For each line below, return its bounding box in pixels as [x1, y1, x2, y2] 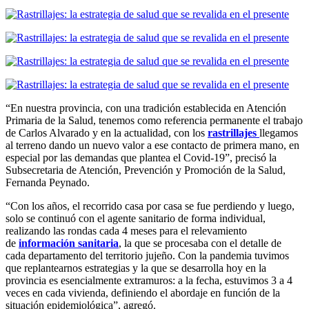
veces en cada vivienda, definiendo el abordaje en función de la [6, 287, 280, 299]
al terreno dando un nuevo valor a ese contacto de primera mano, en [6, 139, 299, 152]
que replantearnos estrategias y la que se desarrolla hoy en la [6, 262, 266, 275]
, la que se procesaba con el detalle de [119, 237, 281, 250]
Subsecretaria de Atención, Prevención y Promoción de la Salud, [6, 164, 286, 177]
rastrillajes [208, 127, 259, 139]
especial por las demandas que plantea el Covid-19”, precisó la [6, 152, 277, 164]
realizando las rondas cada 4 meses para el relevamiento [6, 225, 247, 237]
